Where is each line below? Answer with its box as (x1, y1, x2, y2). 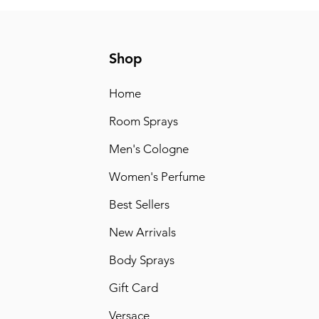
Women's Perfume (108, 169, 205, 184)
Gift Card (108, 280, 158, 295)
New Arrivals (108, 224, 176, 239)
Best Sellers (108, 197, 169, 211)
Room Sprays (108, 113, 178, 128)
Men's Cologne (108, 141, 189, 156)
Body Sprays (108, 252, 174, 267)
